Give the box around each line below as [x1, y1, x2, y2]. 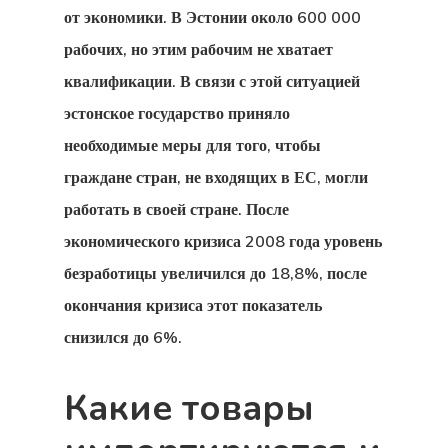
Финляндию [258, 55, 427, 91]
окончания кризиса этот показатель [64, 295, 322, 315]
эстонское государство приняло [64, 103, 290, 123]
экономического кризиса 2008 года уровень [64, 231, 382, 251]
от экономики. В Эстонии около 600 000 [64, 7, 361, 27]
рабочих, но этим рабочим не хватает [64, 39, 333, 59]
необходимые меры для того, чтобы [64, 135, 321, 155]
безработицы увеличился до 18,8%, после [64, 263, 367, 283]
